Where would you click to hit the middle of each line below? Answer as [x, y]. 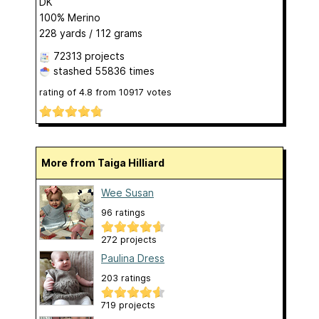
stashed [73, 71]
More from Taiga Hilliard [108, 162]
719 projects [128, 305]
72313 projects [89, 56]
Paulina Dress [133, 258]
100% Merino [70, 18]
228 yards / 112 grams [91, 33]
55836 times [125, 71]
